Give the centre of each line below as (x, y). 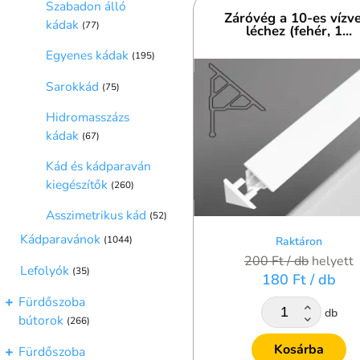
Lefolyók (45, 270)
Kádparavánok (60, 239)
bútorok (41, 321)
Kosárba (299, 349)
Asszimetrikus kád (96, 215)
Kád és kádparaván (99, 166)
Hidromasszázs (88, 117)
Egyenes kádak (88, 55)
